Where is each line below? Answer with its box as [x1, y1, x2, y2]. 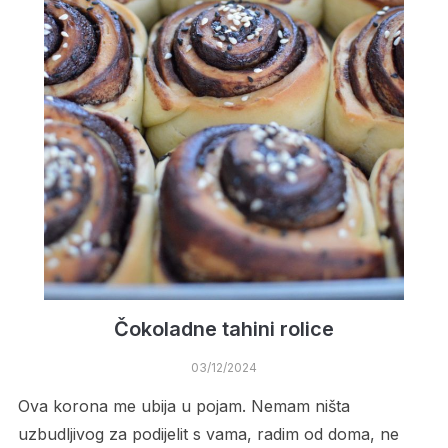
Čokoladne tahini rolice [114, 317, 334, 342]
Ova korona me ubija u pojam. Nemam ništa [17, 396, 350, 417]
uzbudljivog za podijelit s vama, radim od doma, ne [17, 424, 399, 445]
